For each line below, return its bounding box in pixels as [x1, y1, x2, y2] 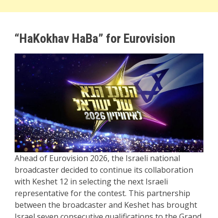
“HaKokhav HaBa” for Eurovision [15, 31, 175, 46]
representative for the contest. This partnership [15, 188, 190, 199]
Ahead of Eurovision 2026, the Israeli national [15, 153, 180, 164]
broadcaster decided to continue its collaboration [15, 164, 193, 176]
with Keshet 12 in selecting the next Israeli [15, 176, 168, 187]
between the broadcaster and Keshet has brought [15, 200, 197, 211]
